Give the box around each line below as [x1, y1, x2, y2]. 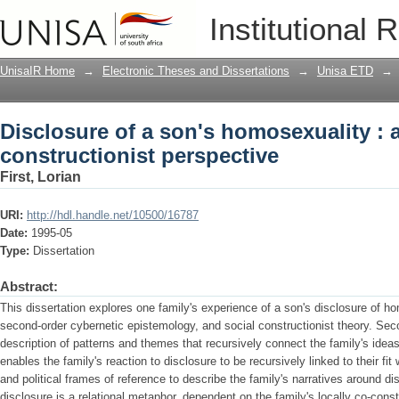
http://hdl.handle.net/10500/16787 [27, 208, 199, 222]
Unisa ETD [317, 64, 373, 77]
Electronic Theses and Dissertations [102, 64, 289, 77]
